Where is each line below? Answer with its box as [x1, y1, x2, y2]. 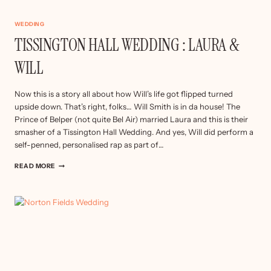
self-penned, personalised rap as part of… [15, 140, 164, 150]
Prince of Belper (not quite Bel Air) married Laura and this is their [15, 114, 248, 125]
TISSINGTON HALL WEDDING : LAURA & [15, 34, 239, 57]
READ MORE [15, 162, 56, 171]
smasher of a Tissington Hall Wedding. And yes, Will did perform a [15, 127, 253, 137]
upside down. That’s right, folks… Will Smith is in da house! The [15, 102, 240, 112]
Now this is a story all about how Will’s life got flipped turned [15, 89, 233, 99]
